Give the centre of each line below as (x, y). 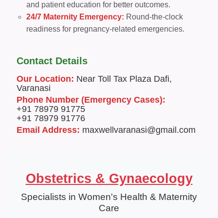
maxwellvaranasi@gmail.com (138, 130)
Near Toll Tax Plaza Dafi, (123, 79)
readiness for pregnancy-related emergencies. (105, 29)
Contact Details (52, 61)
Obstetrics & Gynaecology (109, 179)
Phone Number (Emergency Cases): (91, 100)
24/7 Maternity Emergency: (75, 17)
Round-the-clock (154, 17)
